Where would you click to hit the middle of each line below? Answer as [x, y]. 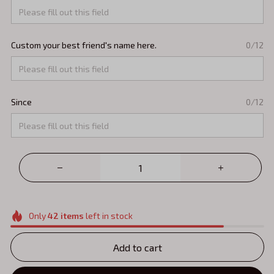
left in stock [108, 216]
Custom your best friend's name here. [84, 45]
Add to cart [137, 247]
